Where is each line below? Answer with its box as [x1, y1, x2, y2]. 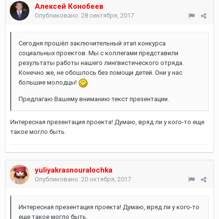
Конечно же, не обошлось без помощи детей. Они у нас [19, 69, 182, 76]
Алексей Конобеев [35, 2, 104, 11]
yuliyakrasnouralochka [35, 166, 112, 175]
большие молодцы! [19, 79, 78, 86]
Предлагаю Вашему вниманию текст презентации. [19, 95, 169, 103]
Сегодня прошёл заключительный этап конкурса [19, 40, 166, 47]
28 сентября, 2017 [81, 12, 134, 19]
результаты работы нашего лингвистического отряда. [19, 59, 184, 66]
